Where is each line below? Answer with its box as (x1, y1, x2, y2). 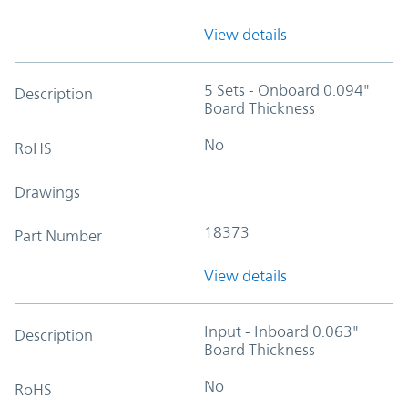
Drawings (15, 182, 80, 201)
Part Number (15, 226, 102, 245)
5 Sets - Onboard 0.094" (204, 80, 370, 99)
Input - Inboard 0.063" (204, 321, 359, 341)
